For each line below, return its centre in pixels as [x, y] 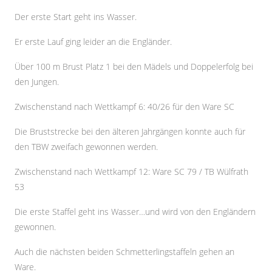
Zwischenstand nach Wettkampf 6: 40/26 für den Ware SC [124, 107]
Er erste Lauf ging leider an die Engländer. [93, 42]
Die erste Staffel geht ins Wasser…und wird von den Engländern [135, 212]
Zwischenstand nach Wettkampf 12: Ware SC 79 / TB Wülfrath [131, 172]
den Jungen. [37, 82]
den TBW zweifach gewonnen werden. [86, 147]
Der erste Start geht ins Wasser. [76, 17]
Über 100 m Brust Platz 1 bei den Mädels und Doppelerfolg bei [134, 66]
